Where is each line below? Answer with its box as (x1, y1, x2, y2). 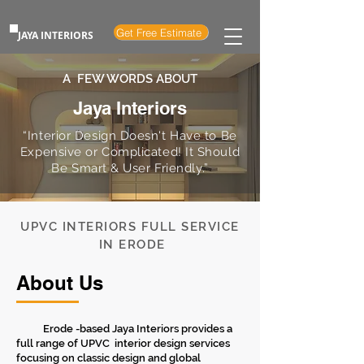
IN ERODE (94, 237, 166, 252)
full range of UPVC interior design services (16, 337, 230, 349)
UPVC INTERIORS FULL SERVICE (20, 219, 240, 234)
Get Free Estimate (116, 25, 202, 39)
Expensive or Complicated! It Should (19, 145, 240, 159)
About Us (16, 271, 103, 294)
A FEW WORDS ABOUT (63, 71, 197, 86)
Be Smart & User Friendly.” (51, 161, 209, 175)
